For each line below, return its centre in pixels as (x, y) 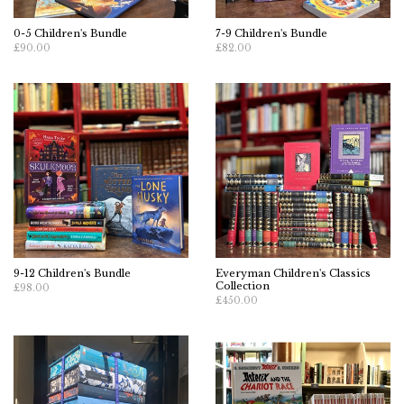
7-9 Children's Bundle (271, 33)
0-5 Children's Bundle (70, 33)
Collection (243, 286)
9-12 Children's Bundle (72, 273)
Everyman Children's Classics (293, 273)
